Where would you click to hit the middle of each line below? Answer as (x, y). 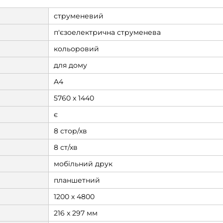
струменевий (78, 16)
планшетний (77, 180)
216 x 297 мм (75, 213)
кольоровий (76, 49)
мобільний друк (83, 164)
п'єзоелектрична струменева (107, 32)
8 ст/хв (65, 147)
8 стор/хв (70, 131)
